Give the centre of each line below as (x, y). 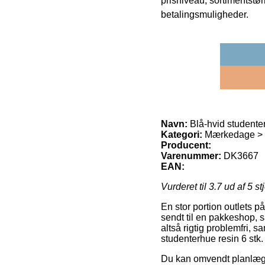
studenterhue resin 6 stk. (212, 238)
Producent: (186, 145)
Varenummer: (191, 156)
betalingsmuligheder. (205, 14)
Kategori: (182, 134)
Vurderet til (185, 186)
